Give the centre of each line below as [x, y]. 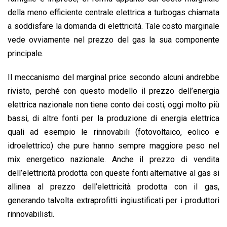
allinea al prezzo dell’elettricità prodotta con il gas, [113, 187]
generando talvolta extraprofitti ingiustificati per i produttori [113, 201]
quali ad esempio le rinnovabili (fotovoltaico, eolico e [113, 132]
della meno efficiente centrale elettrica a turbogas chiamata [113, 13]
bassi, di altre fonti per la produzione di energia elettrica [113, 119]
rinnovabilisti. [31, 214]
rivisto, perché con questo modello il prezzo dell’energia [113, 91]
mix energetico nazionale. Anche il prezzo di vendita [113, 160]
